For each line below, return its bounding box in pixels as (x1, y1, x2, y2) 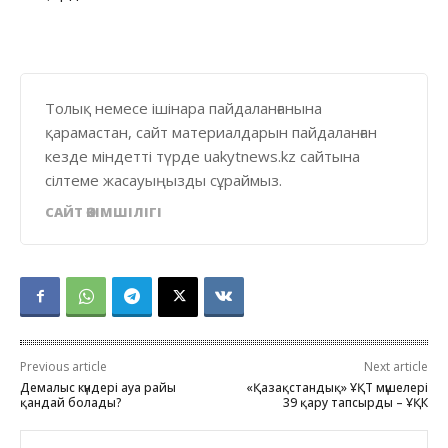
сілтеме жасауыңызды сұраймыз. (45, 169, 282, 190)
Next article (363, 357, 428, 375)
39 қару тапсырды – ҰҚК (282, 393, 428, 411)
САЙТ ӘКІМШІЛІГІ (45, 202, 162, 221)
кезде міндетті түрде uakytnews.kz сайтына (45, 145, 360, 166)
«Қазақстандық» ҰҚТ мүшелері (245, 378, 428, 396)
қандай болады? (20, 393, 122, 411)
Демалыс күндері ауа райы (20, 378, 176, 396)
